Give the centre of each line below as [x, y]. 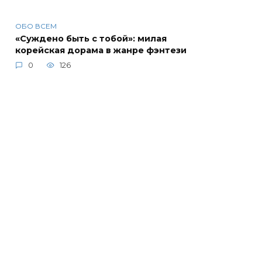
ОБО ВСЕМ [36, 26]
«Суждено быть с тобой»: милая [91, 39]
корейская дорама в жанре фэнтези [101, 51]
